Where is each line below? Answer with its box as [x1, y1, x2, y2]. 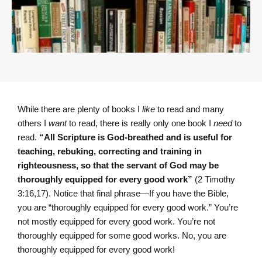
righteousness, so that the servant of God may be [18, 160, 219, 170]
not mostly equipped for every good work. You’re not [18, 216, 215, 226]
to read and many [155, 104, 224, 114]
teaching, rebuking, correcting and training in [18, 146, 202, 156]
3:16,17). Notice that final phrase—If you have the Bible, [18, 188, 229, 198]
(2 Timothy [192, 174, 235, 184]
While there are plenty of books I [18, 104, 142, 114]
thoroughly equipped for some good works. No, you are [18, 230, 226, 240]
